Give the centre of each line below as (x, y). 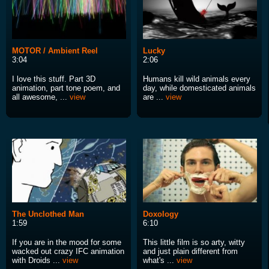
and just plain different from (190, 252)
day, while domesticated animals (199, 88)
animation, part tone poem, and (66, 88)
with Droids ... (37, 261)
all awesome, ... (41, 97)
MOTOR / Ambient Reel (55, 51)
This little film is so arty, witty (194, 243)
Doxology (161, 214)
